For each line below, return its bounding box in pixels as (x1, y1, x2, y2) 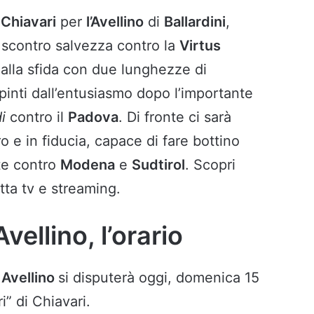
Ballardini (164, 13, 226, 31)
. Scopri (185, 156, 235, 174)
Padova (68, 109, 118, 126)
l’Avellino (86, 13, 144, 31)
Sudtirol (132, 156, 185, 174)
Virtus (179, 37, 221, 55)
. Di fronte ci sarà (118, 109, 231, 126)
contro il (10, 109, 68, 126)
